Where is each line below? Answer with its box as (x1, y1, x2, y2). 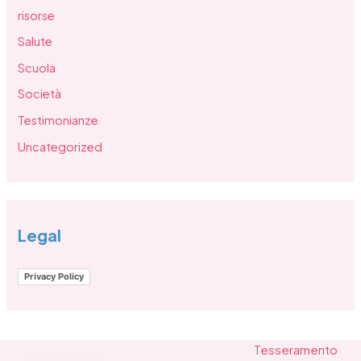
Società (18, 86, 62, 102)
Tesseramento (253, 341, 338, 357)
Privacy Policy (24, 270, 85, 282)
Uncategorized (18, 139, 103, 154)
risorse (18, 7, 56, 23)
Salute (18, 34, 53, 49)
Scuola (18, 60, 56, 75)
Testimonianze (18, 113, 99, 128)
